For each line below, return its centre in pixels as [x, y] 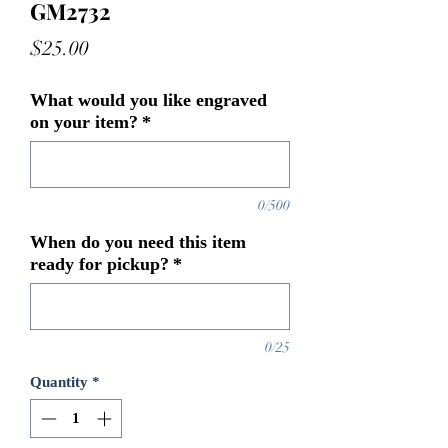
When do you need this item [138, 242]
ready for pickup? [99, 264]
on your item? [84, 122]
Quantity [59, 382]
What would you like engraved [148, 100]
